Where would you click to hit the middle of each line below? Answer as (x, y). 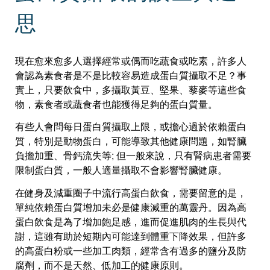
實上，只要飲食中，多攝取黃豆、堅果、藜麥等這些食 (131, 90)
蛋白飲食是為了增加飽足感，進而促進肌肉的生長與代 (131, 222)
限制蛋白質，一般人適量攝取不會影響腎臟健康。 (121, 171)
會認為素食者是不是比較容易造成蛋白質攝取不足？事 (131, 75)
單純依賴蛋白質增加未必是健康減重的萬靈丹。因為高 (131, 207)
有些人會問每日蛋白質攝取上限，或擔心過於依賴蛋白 (131, 127)
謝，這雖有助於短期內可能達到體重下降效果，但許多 (131, 236)
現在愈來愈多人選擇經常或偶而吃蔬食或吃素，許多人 (131, 61)
